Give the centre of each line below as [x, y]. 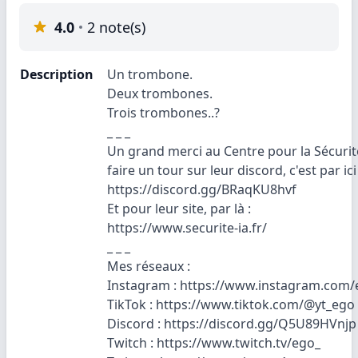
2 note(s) [116, 27]
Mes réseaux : [149, 266]
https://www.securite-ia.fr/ [187, 228]
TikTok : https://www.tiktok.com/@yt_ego [231, 304]
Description [57, 74]
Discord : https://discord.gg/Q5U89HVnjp [232, 324]
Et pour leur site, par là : [179, 209]
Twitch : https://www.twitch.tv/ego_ [214, 343]
